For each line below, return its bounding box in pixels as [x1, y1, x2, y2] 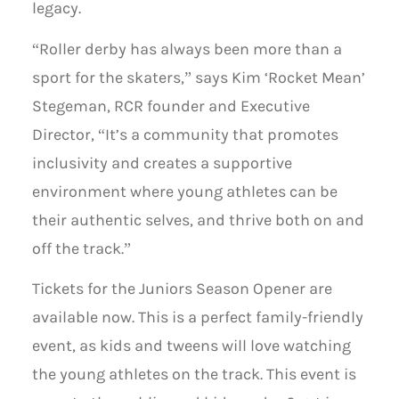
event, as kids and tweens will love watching [31, 337, 351, 356]
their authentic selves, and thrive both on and [31, 210, 364, 230]
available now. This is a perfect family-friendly [31, 308, 363, 328]
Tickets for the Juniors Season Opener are [31, 280, 332, 299]
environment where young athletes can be [31, 182, 338, 201]
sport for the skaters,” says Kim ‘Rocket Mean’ [31, 68, 365, 87]
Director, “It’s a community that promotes [31, 125, 338, 144]
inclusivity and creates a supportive [31, 153, 292, 173]
